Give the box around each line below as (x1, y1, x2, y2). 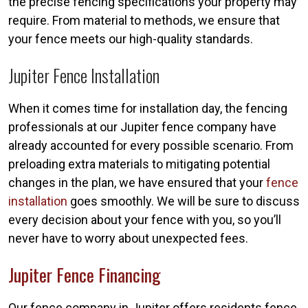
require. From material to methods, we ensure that (8, 12, 280, 27)
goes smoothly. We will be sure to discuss (67, 193, 300, 208)
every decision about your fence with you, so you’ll (8, 212, 281, 227)
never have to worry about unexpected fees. (8, 230, 248, 245)
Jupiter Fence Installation (8, 61, 159, 89)
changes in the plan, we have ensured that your (8, 175, 266, 190)
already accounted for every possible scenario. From (8, 137, 294, 153)
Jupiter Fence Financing (8, 261, 161, 288)
